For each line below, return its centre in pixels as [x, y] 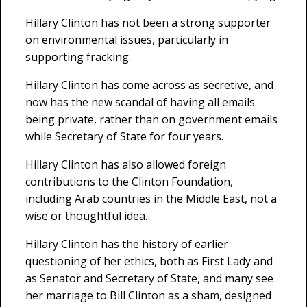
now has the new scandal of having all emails [140, 102]
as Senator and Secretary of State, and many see [149, 278]
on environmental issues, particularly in [127, 40]
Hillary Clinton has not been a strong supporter [148, 23]
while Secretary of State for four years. [124, 136]
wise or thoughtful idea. [86, 216]
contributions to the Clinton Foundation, [129, 182]
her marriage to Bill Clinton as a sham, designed [148, 295]
